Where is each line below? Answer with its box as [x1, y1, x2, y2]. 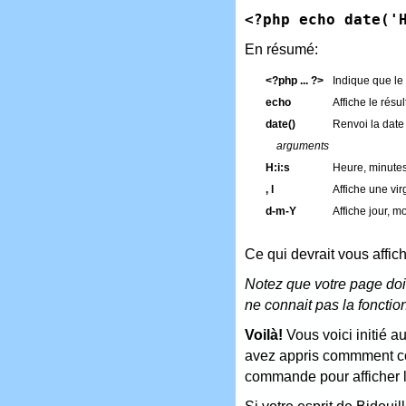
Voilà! [245, 326, 283, 343]
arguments [276, 140, 329, 152]
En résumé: [245, 41, 318, 57]
